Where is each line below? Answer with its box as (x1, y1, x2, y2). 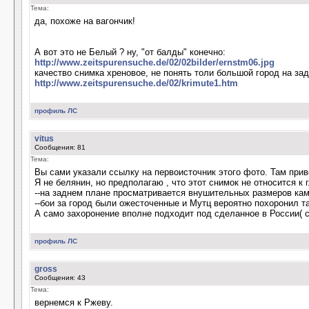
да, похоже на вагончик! (34, 16, 135, 26)
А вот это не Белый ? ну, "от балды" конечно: (34, 47, 226, 57)
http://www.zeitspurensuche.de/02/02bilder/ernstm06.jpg (34, 57, 275, 68)
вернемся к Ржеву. (34, 297, 113, 308)
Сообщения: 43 (34, 274, 86, 281)
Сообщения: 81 (34, 143, 86, 151)
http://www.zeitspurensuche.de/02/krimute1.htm (34, 78, 238, 88)
